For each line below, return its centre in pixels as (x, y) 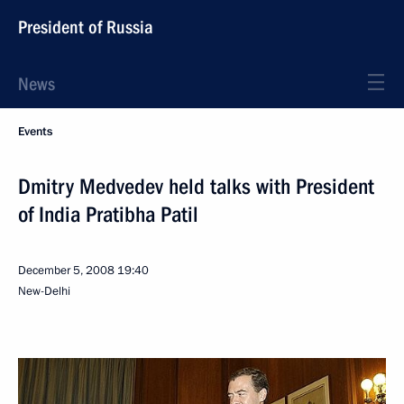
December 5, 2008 (66, 271)
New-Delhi (44, 291)
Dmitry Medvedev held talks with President (196, 187)
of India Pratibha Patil (108, 215)
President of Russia (86, 27)
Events (35, 132)
